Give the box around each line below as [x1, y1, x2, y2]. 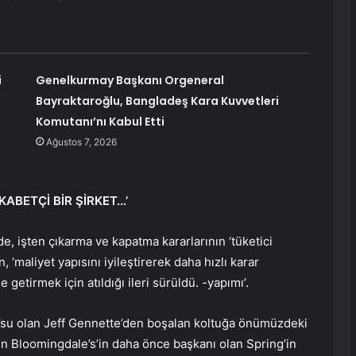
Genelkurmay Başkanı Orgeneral [35, 72, 224, 89]
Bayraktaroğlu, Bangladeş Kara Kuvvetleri [35, 93, 279, 110]
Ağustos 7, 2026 [45, 136, 117, 149]
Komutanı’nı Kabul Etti [35, 114, 164, 130]
